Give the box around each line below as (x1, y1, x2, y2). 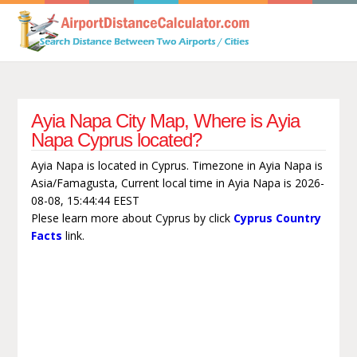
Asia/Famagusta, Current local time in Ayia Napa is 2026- (30, 175, 324, 190)
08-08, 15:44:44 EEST (30, 192, 139, 208)
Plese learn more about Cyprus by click (30, 210, 233, 226)
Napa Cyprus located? (30, 128, 202, 151)
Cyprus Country (233, 210, 321, 226)
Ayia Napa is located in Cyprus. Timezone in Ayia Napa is (30, 157, 323, 173)
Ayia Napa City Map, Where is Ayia (30, 109, 300, 131)
